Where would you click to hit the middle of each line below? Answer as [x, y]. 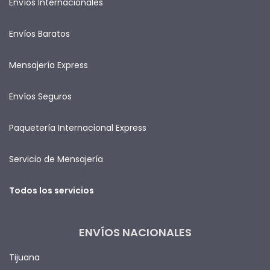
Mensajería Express [49, 65]
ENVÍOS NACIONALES [135, 232]
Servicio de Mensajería [56, 159]
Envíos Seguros [40, 96]
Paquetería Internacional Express [78, 127]
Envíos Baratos [39, 33]
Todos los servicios [52, 190]
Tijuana [24, 257]
